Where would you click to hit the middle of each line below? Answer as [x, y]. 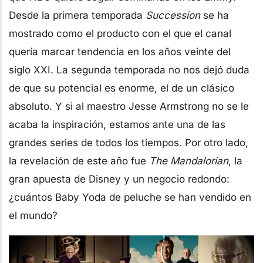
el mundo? [33, 215]
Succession [171, 15]
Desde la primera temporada [76, 15]
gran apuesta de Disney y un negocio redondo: [119, 179]
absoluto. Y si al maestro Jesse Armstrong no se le [129, 106]
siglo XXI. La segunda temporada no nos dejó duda [129, 70]
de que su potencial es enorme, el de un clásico [122, 88]
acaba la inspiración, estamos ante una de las [117, 124]
